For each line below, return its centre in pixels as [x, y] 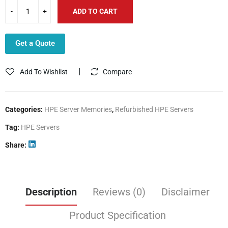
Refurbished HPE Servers [154, 109]
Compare [117, 72]
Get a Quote [35, 43]
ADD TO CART [95, 11]
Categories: [25, 109]
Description [51, 192]
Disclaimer [186, 192]
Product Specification [118, 215]
